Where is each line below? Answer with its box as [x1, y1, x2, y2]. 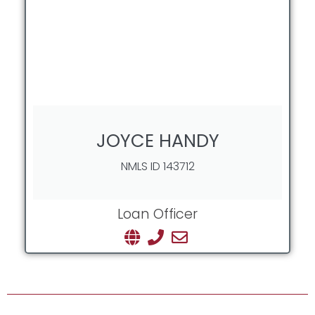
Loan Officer [117, 205, 198, 224]
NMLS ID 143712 [120, 158, 195, 175]
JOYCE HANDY [96, 128, 219, 154]
